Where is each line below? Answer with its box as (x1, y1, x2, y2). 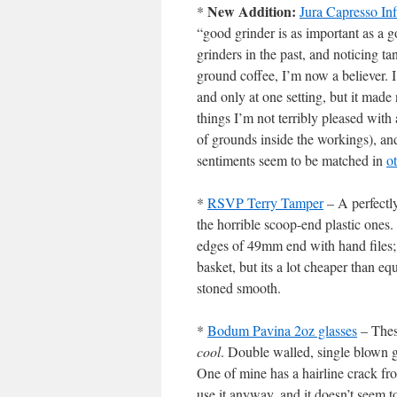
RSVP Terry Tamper (207, 193, 323, 212)
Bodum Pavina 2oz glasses (207, 321, 357, 339)
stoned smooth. (197, 278, 281, 297)
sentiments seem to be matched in (197, 151, 386, 169)
